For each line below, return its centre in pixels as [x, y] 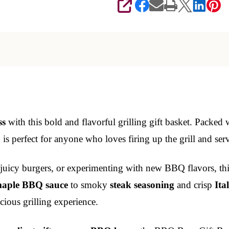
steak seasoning [142, 185]
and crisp [194, 185]
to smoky [89, 185]
